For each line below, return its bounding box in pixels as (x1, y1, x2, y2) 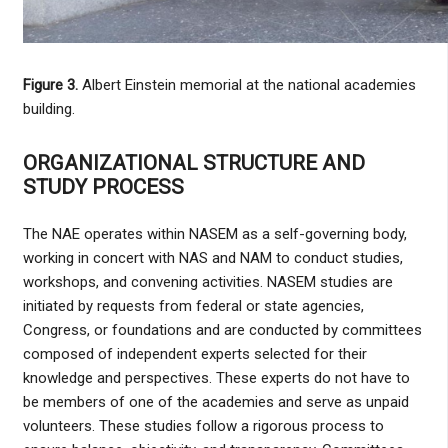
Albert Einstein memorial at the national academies (81, 76, 416, 95)
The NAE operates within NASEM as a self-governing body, (22, 225, 407, 244)
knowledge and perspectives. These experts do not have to (22, 369, 410, 388)
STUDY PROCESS (22, 175, 184, 200)
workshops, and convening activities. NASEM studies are (22, 273, 393, 292)
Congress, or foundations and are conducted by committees (22, 321, 422, 340)
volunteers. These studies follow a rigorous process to (22, 417, 384, 436)
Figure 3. (22, 76, 82, 95)
